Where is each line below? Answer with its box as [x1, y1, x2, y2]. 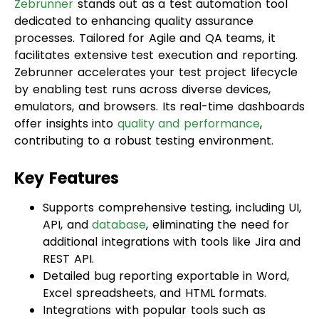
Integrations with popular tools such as [43, 263, 266, 281]
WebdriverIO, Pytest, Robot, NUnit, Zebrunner [43, 298, 298, 315]
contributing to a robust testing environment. [14, 94, 273, 111]
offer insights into [14, 77, 117, 94]
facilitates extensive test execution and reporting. [14, 9, 298, 26]
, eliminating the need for [146, 178, 289, 195]
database [92, 178, 146, 195]
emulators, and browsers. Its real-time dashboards [14, 60, 305, 77]
